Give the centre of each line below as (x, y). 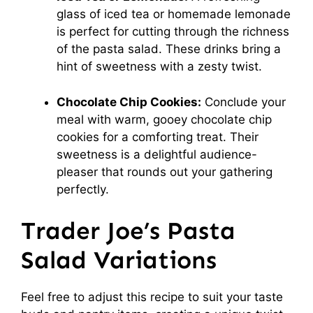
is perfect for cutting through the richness (173, 31)
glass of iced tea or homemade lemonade (174, 14)
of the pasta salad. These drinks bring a (169, 49)
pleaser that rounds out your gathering (165, 172)
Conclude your (243, 102)
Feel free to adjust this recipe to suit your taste (152, 297)
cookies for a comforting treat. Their (158, 137)
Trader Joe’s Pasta (128, 231)
